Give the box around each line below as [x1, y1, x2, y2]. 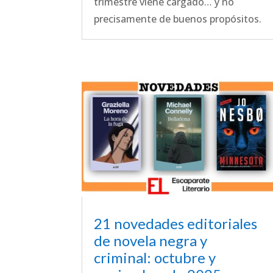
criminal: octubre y [94, 249, 216, 267]
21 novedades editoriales [94, 214, 258, 233]
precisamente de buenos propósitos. [94, 12, 262, 26]
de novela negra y [94, 232, 208, 250]
